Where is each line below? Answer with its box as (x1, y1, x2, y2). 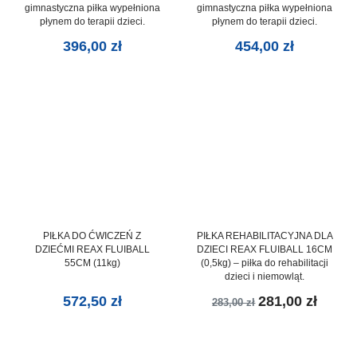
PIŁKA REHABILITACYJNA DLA (196, 229, 333, 241)
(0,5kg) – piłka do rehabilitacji (201, 257, 329, 269)
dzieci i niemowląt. (225, 270, 305, 282)
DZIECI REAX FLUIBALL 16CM (197, 243, 333, 255)
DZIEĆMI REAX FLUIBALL (34, 243, 150, 255)
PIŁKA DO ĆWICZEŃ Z (43, 229, 142, 241)
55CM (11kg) (64, 257, 120, 269)
